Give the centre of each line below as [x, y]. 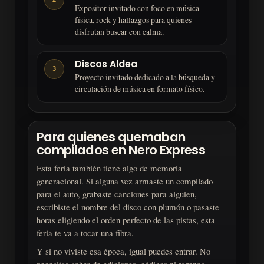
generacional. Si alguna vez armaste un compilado [125, 181]
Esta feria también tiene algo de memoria [109, 168]
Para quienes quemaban [111, 137]
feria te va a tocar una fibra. [85, 232]
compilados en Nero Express [121, 150]
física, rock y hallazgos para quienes [133, 19]
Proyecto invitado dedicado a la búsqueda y [145, 77]
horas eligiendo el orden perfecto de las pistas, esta [126, 220]
